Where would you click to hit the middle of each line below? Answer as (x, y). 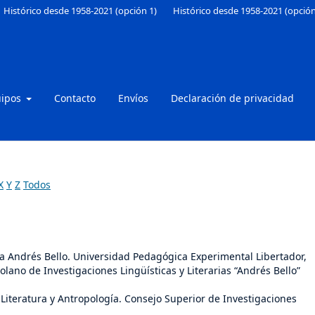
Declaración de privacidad (232, 98)
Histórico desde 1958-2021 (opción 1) (81, 10)
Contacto (75, 98)
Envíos (133, 98)
